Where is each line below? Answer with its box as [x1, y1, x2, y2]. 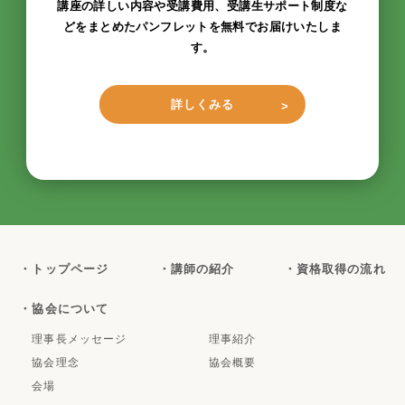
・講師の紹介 [157, 261, 235, 276]
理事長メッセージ [32, 332, 127, 345]
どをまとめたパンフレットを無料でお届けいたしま [63, 20, 342, 34]
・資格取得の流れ [283, 261, 386, 276]
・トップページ [19, 261, 109, 276]
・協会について [19, 301, 109, 316]
